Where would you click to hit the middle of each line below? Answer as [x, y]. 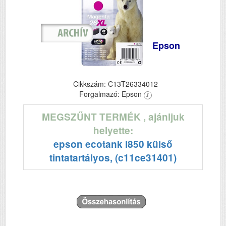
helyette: [113, 130]
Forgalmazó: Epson [111, 94]
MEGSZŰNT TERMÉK [92, 117]
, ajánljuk [164, 117]
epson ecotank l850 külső [113, 144]
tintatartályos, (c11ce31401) [113, 158]
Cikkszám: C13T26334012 [116, 84]
